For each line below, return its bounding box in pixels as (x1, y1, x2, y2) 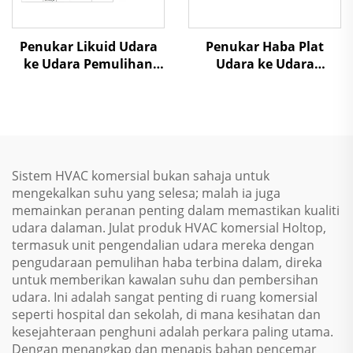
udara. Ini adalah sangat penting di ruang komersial (12, 288, 318, 306)
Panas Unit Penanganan (12, 72, 165, 90)
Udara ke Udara (215, 55, 314, 72)
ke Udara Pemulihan (24, 55, 153, 72)
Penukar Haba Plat (206, 38, 324, 55)
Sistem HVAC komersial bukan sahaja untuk (12, 167, 269, 184)
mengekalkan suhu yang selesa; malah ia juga (12, 184, 281, 202)
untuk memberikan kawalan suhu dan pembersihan (12, 271, 318, 288)
